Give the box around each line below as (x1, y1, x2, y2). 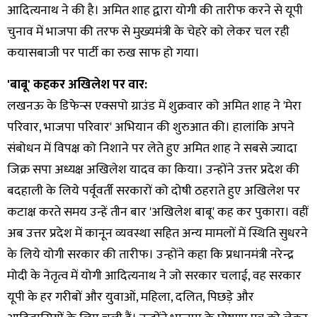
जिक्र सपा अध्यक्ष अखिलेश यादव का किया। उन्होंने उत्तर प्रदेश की (7, 158, 299, 180)
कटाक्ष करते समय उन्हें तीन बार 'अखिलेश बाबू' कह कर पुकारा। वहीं (7, 201, 309, 223)
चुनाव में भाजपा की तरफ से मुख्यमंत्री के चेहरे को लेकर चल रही (7, 21, 289, 42)
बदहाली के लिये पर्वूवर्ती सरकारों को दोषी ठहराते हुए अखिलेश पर (7, 180, 300, 202)
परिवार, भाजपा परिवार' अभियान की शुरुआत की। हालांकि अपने (7, 116, 294, 138)
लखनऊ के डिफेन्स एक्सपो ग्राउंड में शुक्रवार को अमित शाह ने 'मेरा (7, 95, 301, 117)
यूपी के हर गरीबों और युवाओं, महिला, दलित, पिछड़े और (7, 286, 254, 308)
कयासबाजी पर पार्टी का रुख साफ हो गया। (7, 42, 202, 64)
